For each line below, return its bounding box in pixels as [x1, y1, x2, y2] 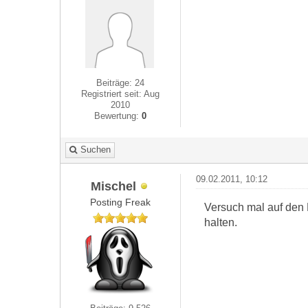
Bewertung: [94, 111, 142, 121]
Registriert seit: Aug [81, 89, 160, 99]
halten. [203, 216, 237, 228]
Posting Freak [90, 197, 151, 208]
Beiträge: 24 [96, 78, 145, 88]
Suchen [80, 144, 111, 155]
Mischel [91, 178, 137, 193]
